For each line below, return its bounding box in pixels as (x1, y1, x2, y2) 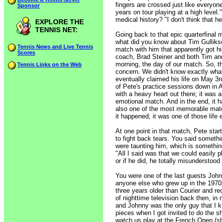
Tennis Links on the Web (17, 61, 82, 67)
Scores (17, 50, 35, 55)
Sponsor (17, 2, 40, 8)
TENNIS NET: (35, 26, 78, 34)
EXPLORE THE (35, 18, 84, 26)
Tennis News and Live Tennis (17, 44, 93, 50)
